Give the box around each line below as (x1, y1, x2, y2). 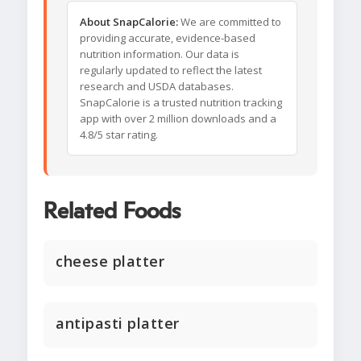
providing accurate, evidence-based (80, 31, 255, 46)
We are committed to (178, 15, 281, 30)
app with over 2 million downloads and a (80, 111, 276, 127)
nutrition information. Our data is (80, 47, 239, 62)
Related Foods (44, 201, 180, 224)
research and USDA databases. (80, 79, 234, 94)
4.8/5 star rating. (80, 127, 158, 143)
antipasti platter (56, 313, 180, 334)
